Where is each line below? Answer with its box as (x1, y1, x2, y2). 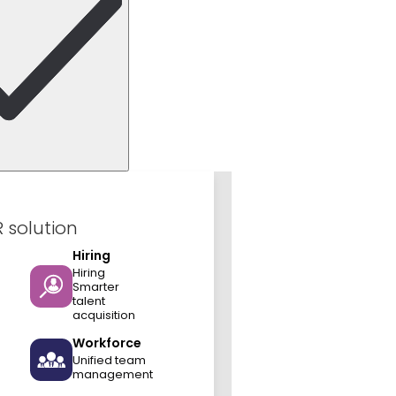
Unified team (72, 352, 146, 369)
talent (72, 293, 105, 309)
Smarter (72, 278, 119, 295)
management (72, 366, 153, 383)
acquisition (72, 307, 135, 324)
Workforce (72, 334, 141, 352)
